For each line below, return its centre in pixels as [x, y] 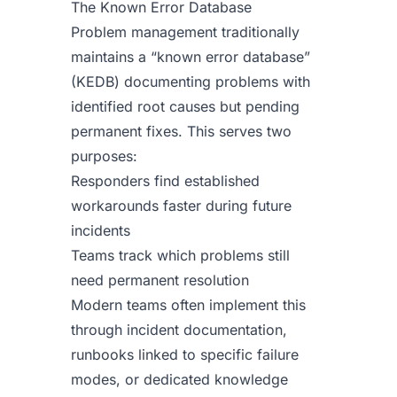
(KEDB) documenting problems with [191, 82]
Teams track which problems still [180, 255]
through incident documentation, [179, 330]
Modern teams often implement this [188, 305]
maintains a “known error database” [191, 57]
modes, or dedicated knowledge [179, 379]
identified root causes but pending [185, 106]
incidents [101, 230]
